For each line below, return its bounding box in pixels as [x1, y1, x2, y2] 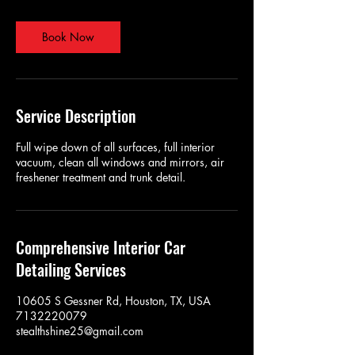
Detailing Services [16, 257, 126, 281]
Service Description [16, 103, 136, 128]
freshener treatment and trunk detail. [16, 169, 185, 185]
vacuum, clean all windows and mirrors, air [16, 154, 224, 170]
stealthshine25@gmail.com [16, 323, 143, 338]
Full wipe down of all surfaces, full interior [16, 139, 215, 155]
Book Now [42, 29, 94, 44]
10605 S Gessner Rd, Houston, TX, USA [16, 292, 211, 308]
